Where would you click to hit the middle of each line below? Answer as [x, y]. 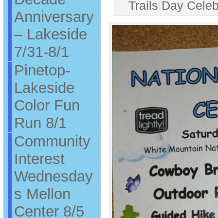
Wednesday [53, 176]
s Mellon [42, 194]
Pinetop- [42, 70]
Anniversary [54, 17]
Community [52, 141]
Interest [39, 159]
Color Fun [47, 105]
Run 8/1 [40, 123]
